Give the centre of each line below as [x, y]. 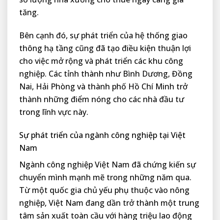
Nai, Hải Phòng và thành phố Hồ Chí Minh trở [103, 87]
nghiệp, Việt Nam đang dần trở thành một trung [109, 203]
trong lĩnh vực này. [54, 112]
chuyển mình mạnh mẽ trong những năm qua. [105, 177]
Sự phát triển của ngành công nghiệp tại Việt [102, 135]
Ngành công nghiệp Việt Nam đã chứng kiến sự [108, 164]
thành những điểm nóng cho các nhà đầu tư [102, 99]
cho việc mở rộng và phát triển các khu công [101, 61]
